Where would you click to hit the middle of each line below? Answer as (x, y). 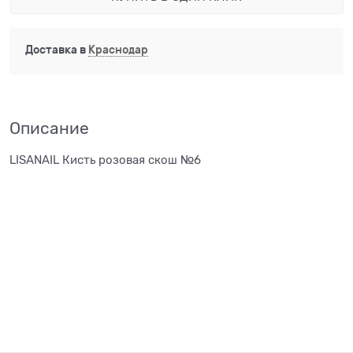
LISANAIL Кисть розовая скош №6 (105, 160)
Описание (49, 129)
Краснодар (118, 49)
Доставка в (57, 49)
